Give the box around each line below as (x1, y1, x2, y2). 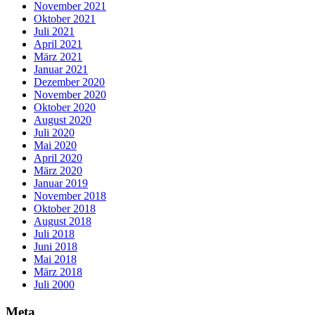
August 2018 (34, 214, 91, 227)
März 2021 (34, 50, 82, 63)
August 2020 (34, 113, 91, 126)
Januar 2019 (34, 176, 88, 189)
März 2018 (34, 265, 82, 278)
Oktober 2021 (34, 12, 96, 25)
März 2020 (34, 164, 82, 176)
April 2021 (34, 37, 82, 50)
